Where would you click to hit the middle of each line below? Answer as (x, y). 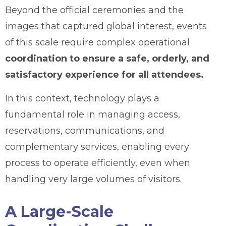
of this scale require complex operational (97, 42)
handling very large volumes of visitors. (93, 179)
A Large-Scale (59, 211)
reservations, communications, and (85, 130)
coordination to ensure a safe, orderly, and (107, 58)
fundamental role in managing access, (93, 114)
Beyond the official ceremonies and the (94, 10)
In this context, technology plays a (82, 98)
